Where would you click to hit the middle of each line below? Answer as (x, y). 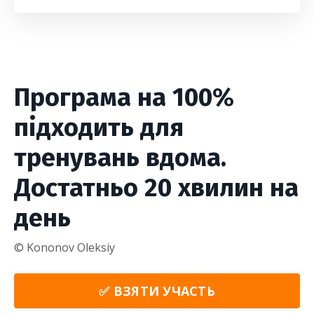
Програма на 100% (124, 97)
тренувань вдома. (120, 158)
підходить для (99, 128)
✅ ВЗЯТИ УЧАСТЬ (157, 291)
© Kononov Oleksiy (64, 247)
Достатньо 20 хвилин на (156, 188)
